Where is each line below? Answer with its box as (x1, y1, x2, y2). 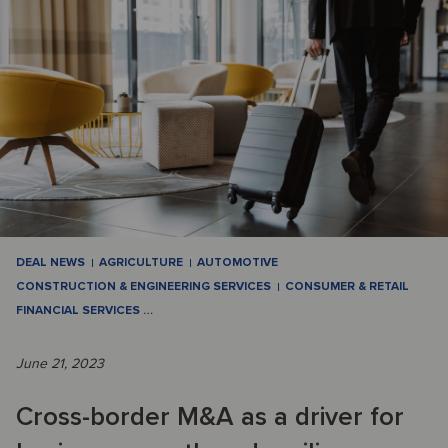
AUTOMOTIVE (197, 254, 278, 270)
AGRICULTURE (99, 254, 183, 270)
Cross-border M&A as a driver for (16, 400, 404, 433)
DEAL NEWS (16, 254, 85, 270)
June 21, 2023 (16, 354, 104, 372)
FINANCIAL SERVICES (16, 302, 143, 318)
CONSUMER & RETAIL (285, 278, 409, 294)
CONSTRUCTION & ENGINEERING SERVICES (16, 278, 271, 294)
